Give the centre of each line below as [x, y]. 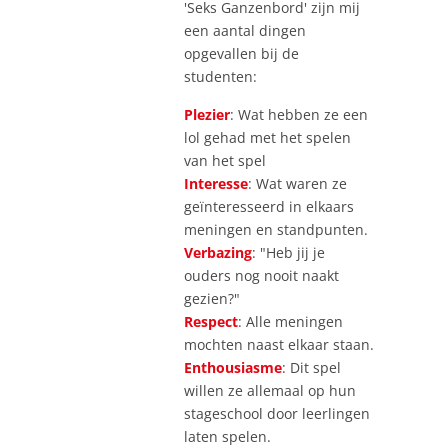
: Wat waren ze [297, 183]
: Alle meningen [290, 321]
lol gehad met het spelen [267, 137]
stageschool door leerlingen [277, 413]
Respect [211, 321]
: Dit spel [311, 367]
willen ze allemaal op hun [270, 390]
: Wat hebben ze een [299, 114]
